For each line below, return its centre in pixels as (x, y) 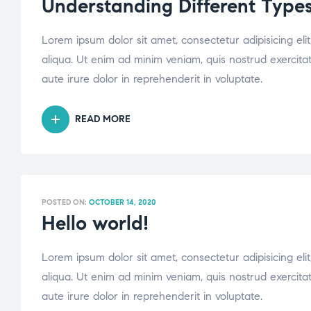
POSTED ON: (65, 202)
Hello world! (95, 224)
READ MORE (103, 119)
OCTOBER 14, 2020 (123, 202)
